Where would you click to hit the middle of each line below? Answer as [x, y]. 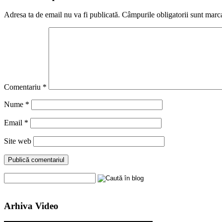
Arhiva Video [31, 206]
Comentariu [23, 87]
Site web [18, 141]
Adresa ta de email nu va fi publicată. [62, 15]
